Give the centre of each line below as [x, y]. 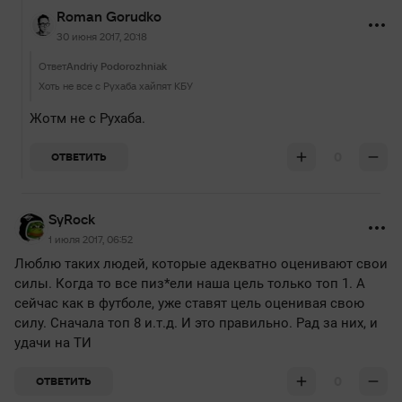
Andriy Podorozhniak [117, 66]
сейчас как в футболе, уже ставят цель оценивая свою [189, 303]
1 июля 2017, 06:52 [91, 239]
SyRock [72, 219]
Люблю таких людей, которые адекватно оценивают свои [201, 264]
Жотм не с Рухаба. [87, 118]
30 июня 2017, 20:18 [102, 36]
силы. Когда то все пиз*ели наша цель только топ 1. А [190, 284]
